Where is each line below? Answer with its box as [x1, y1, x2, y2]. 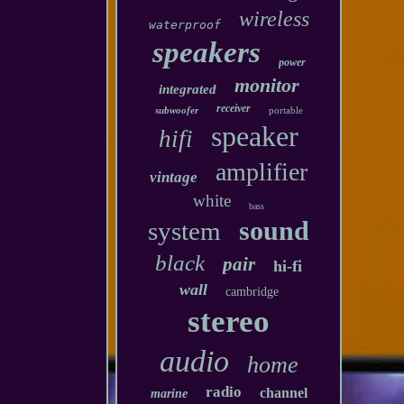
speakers [151, 36, 261, 69]
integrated [158, 82, 216, 96]
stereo [188, 304, 271, 339]
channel [259, 385, 308, 400]
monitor [234, 74, 299, 96]
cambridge [225, 285, 279, 298]
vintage [150, 169, 198, 186]
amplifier [216, 158, 308, 186]
